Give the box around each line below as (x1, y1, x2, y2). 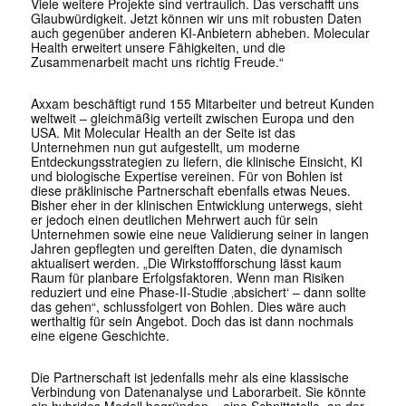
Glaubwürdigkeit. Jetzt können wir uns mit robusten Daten (30, 9, 362, 28)
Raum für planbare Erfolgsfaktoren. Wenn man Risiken (30, 268, 344, 287)
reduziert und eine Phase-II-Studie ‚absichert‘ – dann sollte (30, 283, 366, 302)
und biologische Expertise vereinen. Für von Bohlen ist (30, 167, 343, 186)
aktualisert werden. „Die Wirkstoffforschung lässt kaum (30, 254, 342, 273)
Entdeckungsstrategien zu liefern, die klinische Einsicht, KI (30, 152, 362, 171)
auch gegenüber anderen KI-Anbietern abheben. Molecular (30, 24, 370, 43)
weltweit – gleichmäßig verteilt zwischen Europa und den (30, 109, 354, 128)
